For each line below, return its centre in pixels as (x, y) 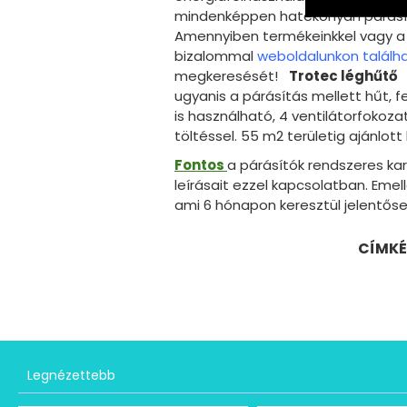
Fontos (201, 165)
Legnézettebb (71, 376)
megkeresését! (232, 76)
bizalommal (216, 56)
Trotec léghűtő (345, 76)
